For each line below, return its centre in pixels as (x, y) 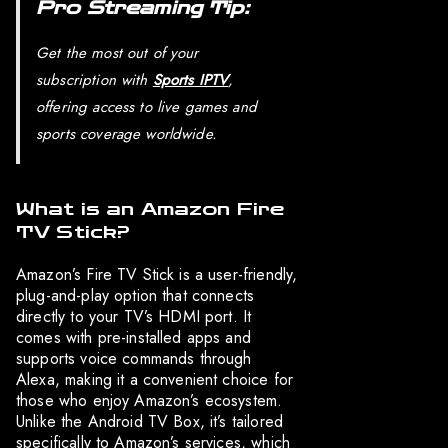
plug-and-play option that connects (135, 296)
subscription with (94, 80)
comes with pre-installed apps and (133, 338)
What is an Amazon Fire (150, 209)
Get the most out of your (117, 53)
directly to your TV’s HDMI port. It (134, 317)
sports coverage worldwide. (126, 134)
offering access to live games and (146, 107)
